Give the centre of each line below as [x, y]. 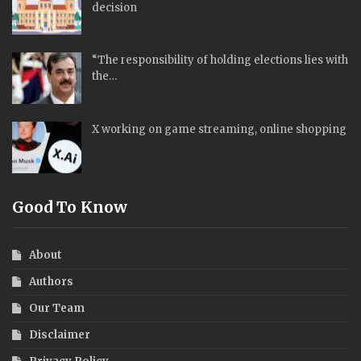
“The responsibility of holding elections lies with [220, 60]
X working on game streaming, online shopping [219, 129]
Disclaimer [60, 334]
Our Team [57, 308]
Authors [51, 281]
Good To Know [70, 207]
